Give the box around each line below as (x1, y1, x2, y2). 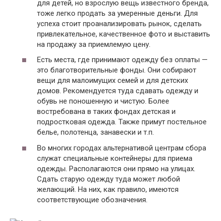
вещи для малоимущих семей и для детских (37, 76, 188, 85)
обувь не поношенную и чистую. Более (37, 97, 169, 106)
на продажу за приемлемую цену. (37, 39, 150, 49)
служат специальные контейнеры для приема (37, 153, 192, 163)
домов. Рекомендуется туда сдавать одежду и (37, 86, 198, 96)
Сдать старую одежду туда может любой (37, 174, 180, 184)
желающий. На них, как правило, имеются (37, 184, 179, 194)
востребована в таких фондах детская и (37, 107, 176, 116)
